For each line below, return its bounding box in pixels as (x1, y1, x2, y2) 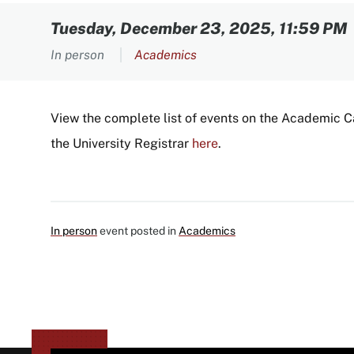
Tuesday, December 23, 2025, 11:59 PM (51, 19, 348, 38)
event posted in (97, 224, 179, 237)
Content (51, 4, 145, 33)
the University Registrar (51, 136, 192, 151)
